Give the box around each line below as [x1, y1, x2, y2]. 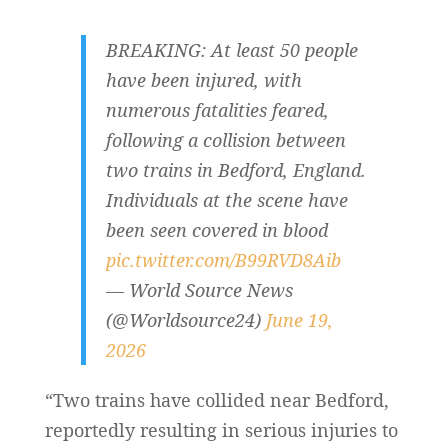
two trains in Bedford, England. [105, 158, 366, 182]
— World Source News [105, 278, 293, 302]
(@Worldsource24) [105, 308, 266, 332]
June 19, [265, 308, 333, 332]
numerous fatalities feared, [105, 98, 329, 122]
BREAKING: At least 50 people [105, 38, 358, 62]
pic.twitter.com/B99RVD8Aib [105, 248, 341, 272]
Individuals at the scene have [105, 188, 348, 212]
